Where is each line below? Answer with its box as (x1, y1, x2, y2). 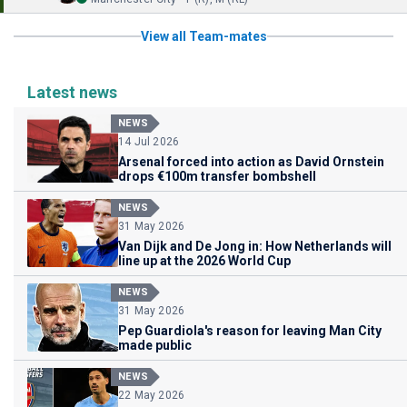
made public (118, 338, 192, 352)
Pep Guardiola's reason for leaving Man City (118, 323, 382, 338)
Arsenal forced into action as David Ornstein (118, 154, 384, 169)
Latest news (27, 83, 117, 102)
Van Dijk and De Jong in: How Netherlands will (118, 239, 392, 253)
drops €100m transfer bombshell (118, 169, 316, 184)
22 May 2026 (118, 389, 185, 402)
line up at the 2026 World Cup (118, 253, 291, 268)
